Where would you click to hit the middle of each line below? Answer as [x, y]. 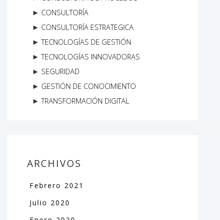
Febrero [47, 186]
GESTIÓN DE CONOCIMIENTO [89, 86]
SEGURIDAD [60, 71]
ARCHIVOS [54, 164]
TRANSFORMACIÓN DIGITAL [85, 101]
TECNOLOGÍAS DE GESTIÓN [86, 42]
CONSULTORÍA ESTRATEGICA [87, 27]
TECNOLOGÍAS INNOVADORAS [91, 57]
